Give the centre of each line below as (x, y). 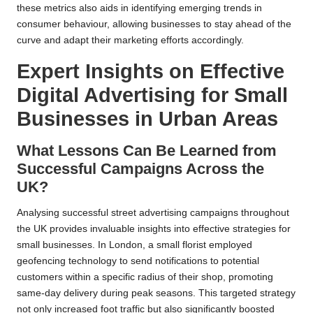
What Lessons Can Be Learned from (147, 150)
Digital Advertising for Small (152, 95)
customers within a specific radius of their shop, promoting (145, 277)
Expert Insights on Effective (151, 71)
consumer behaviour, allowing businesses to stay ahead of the (154, 24)
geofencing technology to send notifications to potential (138, 261)
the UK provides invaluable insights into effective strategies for (154, 228)
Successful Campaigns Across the (140, 168)
